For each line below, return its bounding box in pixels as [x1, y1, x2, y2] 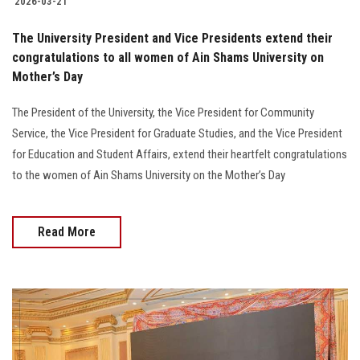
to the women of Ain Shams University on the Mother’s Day [12, 167, 285, 182]
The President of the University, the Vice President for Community [12, 104, 314, 120]
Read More [38, 223, 96, 239]
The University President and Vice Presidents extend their [12, 30, 333, 46]
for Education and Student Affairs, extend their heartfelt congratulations [12, 146, 347, 162]
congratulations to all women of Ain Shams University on [12, 49, 324, 65]
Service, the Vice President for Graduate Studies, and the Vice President [12, 125, 342, 141]
